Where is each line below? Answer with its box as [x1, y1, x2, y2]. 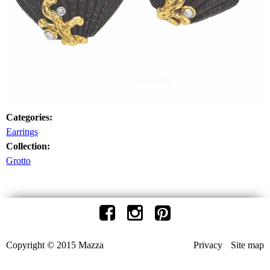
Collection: [6, 141, 52, 151]
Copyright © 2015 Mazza [6, 240, 104, 250]
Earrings [6, 127, 38, 137]
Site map [231, 240, 264, 250]
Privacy [193, 240, 222, 250]
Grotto [6, 155, 31, 166]
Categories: [6, 112, 55, 122]
